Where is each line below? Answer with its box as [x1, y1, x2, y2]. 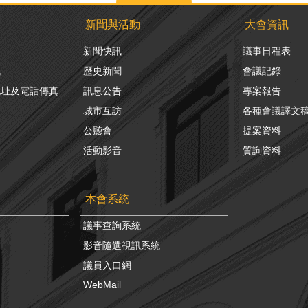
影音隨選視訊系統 [83, 239, 160, 251]
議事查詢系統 [83, 219, 141, 231]
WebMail [83, 278, 121, 290]
